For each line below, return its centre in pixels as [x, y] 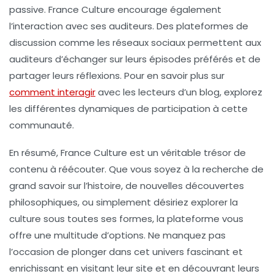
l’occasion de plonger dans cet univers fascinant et [126, 251]
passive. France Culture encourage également [115, 9]
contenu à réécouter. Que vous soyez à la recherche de [136, 169]
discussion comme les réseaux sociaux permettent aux [135, 42]
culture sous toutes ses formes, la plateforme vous [126, 218]
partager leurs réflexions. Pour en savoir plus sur [117, 75]
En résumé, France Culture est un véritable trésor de [128, 152]
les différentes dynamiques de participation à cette [128, 108]
